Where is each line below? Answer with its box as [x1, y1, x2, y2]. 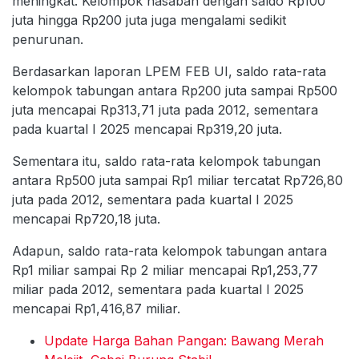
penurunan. [12, 31, 83, 48]
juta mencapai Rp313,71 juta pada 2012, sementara [12, 102, 318, 119]
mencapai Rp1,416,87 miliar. [12, 301, 180, 317]
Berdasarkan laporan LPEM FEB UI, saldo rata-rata [12, 63, 326, 80]
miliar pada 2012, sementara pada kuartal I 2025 [12, 281, 304, 298]
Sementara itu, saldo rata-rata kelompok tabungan [12, 153, 321, 170]
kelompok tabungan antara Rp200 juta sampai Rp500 [12, 83, 337, 99]
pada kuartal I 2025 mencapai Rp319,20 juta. [12, 121, 282, 138]
